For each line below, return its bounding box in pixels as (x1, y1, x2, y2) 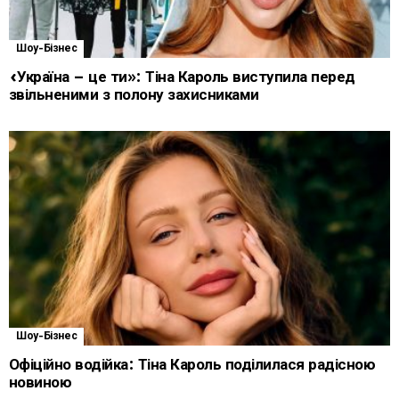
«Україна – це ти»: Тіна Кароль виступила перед (9, 68, 355, 85)
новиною (9, 373, 72, 391)
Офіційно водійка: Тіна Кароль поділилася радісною (9, 355, 376, 373)
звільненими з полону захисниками (9, 85, 259, 103)
